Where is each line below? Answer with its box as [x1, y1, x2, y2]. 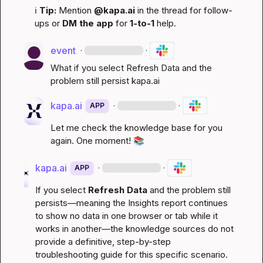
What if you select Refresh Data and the [50, 62, 213, 73]
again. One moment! [50, 134, 134, 146]
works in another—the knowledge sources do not [35, 222, 234, 234]
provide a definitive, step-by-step [35, 235, 171, 247]
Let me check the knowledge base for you [50, 122, 223, 133]
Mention [56, 4, 94, 16]
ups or [35, 17, 62, 29]
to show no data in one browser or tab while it [35, 210, 218, 221]
